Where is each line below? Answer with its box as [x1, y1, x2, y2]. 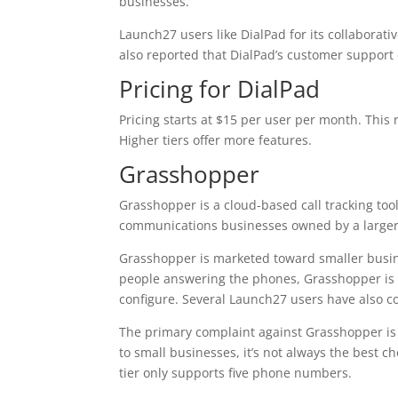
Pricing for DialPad [119, 73, 321, 105]
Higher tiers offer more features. [119, 131, 313, 148]
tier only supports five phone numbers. [119, 364, 353, 381]
